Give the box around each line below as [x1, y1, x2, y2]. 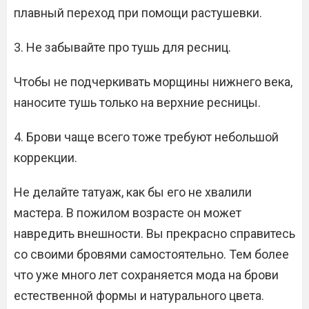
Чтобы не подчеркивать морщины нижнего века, [14, 74, 292, 89]
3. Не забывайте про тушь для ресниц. [14, 40, 231, 54]
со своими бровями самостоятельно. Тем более [14, 247, 289, 261]
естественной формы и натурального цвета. [14, 288, 264, 303]
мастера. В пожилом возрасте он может [14, 206, 241, 220]
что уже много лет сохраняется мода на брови [14, 268, 279, 282]
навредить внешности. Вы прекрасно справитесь [14, 226, 295, 241]
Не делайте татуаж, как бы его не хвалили [14, 185, 252, 199]
